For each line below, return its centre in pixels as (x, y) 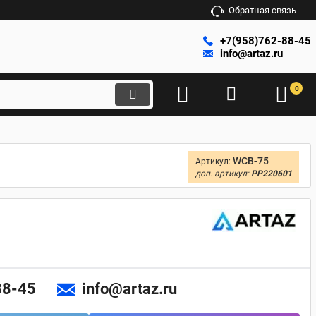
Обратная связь (262, 10)
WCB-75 (251, 161)
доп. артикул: (223, 174)
